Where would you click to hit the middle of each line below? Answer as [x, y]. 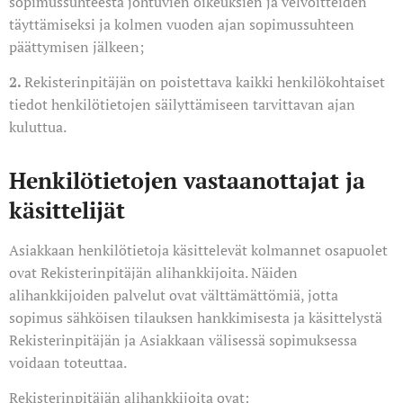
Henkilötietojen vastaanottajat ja [187, 180]
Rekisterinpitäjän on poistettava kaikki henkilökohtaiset [205, 82]
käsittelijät [67, 210]
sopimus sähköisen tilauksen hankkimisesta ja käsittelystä [196, 318]
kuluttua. [38, 127]
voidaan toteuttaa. [68, 363]
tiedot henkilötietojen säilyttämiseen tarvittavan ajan [182, 104]
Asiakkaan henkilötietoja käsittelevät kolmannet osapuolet [198, 250]
